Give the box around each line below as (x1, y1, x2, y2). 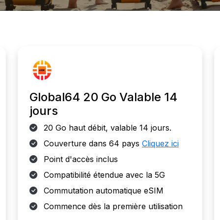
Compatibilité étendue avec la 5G (41, 170, 165, 180)
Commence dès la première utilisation (41, 201, 183, 211)
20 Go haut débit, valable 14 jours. (41, 123, 171, 133)
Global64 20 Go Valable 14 (29, 90, 177, 104)
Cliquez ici (142, 138, 179, 148)
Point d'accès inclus (41, 154, 118, 164)
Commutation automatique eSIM (41, 186, 164, 195)
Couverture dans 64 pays (41, 138, 142, 148)
